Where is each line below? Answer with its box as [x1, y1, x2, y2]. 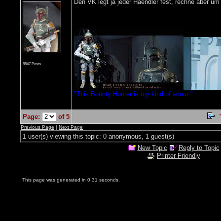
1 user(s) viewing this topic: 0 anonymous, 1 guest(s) [23, 133, 174, 140]
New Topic [137, 144, 167, 151]
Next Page [59, 124, 83, 130]
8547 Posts [23, 61, 41, 66]
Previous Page [21, 124, 54, 130]
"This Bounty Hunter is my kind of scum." [74, 90, 193, 98]
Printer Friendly [157, 152, 200, 160]
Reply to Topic [178, 144, 220, 151]
